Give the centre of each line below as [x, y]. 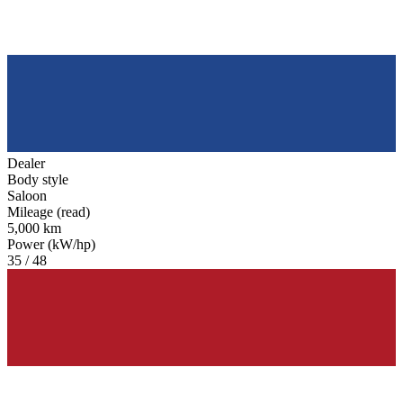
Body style [38, 179]
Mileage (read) [49, 211]
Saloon [27, 195]
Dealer [26, 163]
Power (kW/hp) [51, 244]
